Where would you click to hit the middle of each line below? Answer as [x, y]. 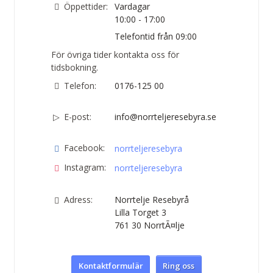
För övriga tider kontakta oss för [115, 54]
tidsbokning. [74, 67]
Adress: [78, 200]
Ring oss [179, 266]
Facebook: [84, 147]
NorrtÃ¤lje [164, 225]
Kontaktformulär [111, 266]
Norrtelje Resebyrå [151, 200]
